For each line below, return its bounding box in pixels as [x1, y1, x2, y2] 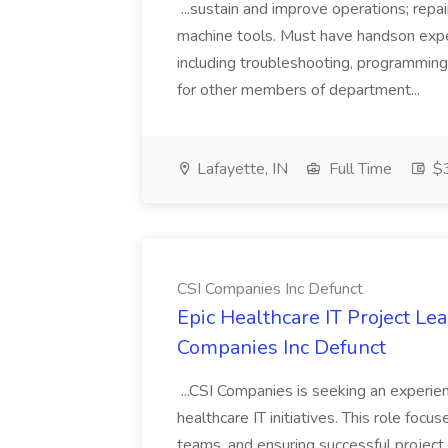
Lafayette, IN [193, 158, 288, 180]
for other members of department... [177, 79, 424, 101]
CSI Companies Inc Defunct [177, 278, 363, 300]
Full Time [325, 158, 392, 180]
